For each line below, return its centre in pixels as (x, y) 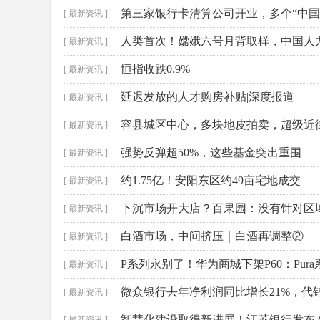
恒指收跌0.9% (155, 69)
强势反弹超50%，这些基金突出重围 (211, 152)
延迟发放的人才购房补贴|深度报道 (207, 97)
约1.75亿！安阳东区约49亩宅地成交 (211, 180)
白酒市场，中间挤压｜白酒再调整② (212, 236)
